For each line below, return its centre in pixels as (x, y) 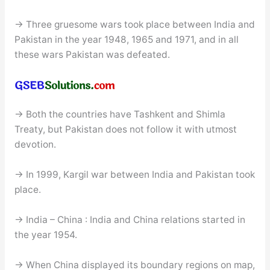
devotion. (35, 145)
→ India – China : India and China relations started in (130, 219)
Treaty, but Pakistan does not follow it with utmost (125, 130)
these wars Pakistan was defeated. (92, 54)
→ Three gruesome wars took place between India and (134, 24)
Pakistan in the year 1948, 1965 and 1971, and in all (126, 39)
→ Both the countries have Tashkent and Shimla (120, 115)
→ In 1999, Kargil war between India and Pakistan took (134, 175)
